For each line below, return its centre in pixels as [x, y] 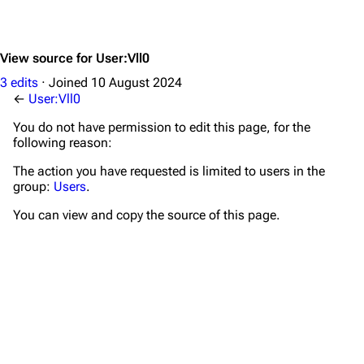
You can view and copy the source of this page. [147, 215]
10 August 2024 [136, 82]
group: [33, 186]
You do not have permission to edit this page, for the [162, 127]
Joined [70, 82]
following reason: [63, 143]
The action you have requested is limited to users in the [169, 171]
